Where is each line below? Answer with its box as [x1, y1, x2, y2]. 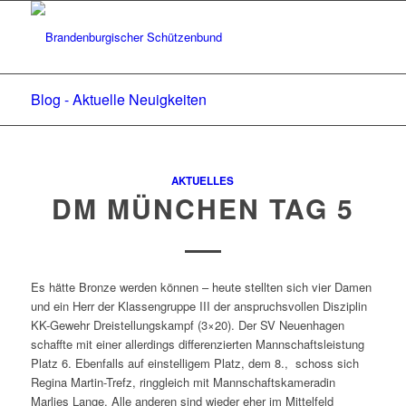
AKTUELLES [171, 173, 235, 188]
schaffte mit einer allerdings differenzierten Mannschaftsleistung [30, 335, 364, 353]
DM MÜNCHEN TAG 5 [51, 188, 354, 227]
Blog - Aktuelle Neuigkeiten [30, 89, 207, 110]
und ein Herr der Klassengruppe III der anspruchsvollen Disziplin [30, 297, 367, 315]
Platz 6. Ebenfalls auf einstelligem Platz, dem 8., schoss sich [30, 354, 359, 372]
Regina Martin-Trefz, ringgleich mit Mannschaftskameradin [30, 373, 335, 391]
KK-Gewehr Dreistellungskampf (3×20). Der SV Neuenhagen [30, 316, 344, 334]
